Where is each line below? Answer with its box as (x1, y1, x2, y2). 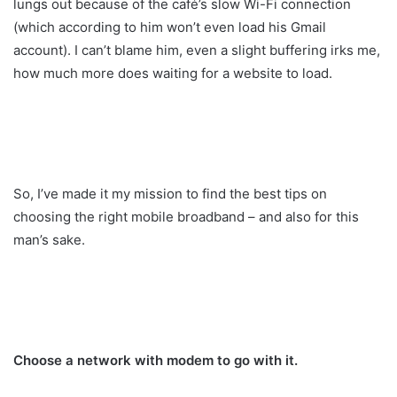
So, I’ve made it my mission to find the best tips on (13, 184, 327, 202)
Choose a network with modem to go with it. (13, 351, 298, 369)
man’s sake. (13, 230, 85, 248)
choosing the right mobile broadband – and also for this (13, 207, 359, 225)
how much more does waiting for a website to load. (13, 64, 332, 82)
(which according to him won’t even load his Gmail (13, 18, 326, 35)
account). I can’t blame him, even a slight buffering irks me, (13, 41, 380, 58)
